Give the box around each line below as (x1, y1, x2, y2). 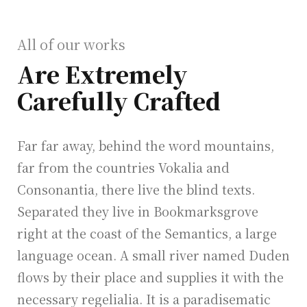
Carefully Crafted (17, 84, 221, 116)
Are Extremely (17, 57, 188, 90)
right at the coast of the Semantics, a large (17, 223, 277, 242)
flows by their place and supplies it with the (17, 267, 284, 286)
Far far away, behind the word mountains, (17, 136, 274, 154)
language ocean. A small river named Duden (17, 245, 290, 264)
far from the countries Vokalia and (17, 158, 230, 176)
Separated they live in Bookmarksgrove (17, 201, 258, 220)
